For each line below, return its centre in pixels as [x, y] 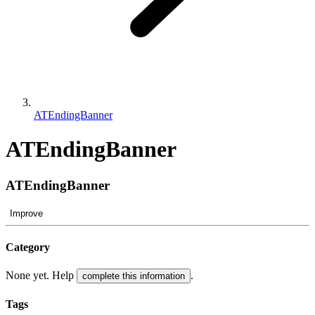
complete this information [134, 276]
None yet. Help [41, 276]
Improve [26, 213]
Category [28, 247]
